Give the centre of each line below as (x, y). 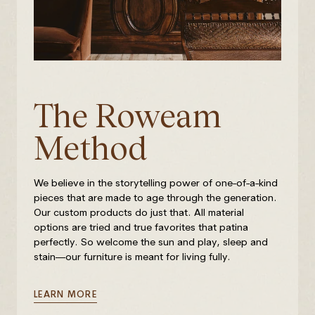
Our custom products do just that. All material (139, 213)
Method (91, 149)
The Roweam (128, 116)
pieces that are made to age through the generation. (155, 198)
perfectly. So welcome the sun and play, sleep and (151, 242)
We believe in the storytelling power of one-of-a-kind (156, 183)
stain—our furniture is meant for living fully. (132, 257)
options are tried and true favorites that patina (141, 227)
